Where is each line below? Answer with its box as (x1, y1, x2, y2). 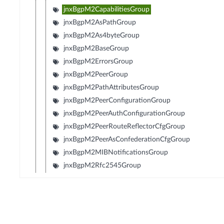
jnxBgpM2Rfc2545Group (63, 162, 141, 169)
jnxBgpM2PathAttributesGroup (63, 84, 159, 91)
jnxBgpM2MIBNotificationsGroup (63, 149, 168, 156)
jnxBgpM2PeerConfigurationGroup (63, 97, 171, 104)
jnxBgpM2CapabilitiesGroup (63, 6, 150, 13)
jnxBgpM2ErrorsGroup (63, 58, 133, 65)
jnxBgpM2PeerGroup (63, 71, 128, 78)
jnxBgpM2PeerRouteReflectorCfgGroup (63, 123, 185, 130)
